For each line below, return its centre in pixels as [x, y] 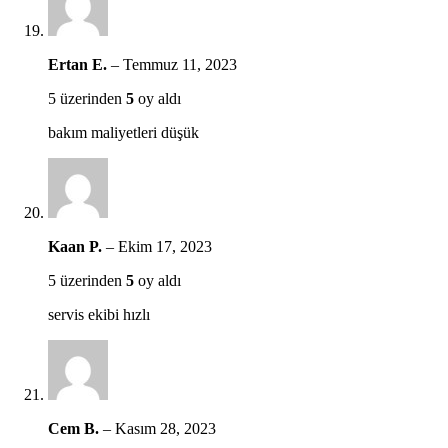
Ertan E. [79, 64]
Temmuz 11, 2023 [180, 64]
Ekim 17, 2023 [165, 246]
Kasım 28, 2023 [165, 428]
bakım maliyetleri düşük [123, 132]
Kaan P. [77, 246]
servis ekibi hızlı [99, 314]
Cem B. [75, 428]
